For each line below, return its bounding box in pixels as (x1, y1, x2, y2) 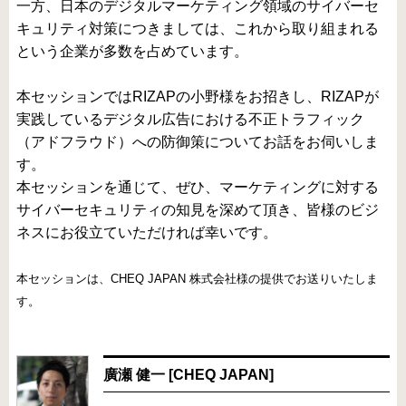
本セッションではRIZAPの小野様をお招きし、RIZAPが (16, 88, 379, 104)
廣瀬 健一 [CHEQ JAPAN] (103, 366, 274, 382)
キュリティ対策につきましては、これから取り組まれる (16, 20, 379, 36)
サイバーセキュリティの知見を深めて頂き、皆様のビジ (16, 201, 379, 217)
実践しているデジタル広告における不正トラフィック (16, 111, 364, 127)
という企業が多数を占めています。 (16, 43, 248, 59)
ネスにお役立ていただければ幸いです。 (16, 224, 277, 240)
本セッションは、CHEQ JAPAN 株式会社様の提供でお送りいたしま (16, 271, 378, 285)
